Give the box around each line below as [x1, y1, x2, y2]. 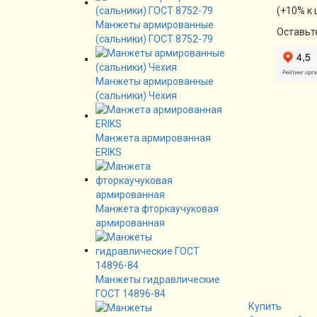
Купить [248, 301, 284, 313]
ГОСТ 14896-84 [96, 287, 166, 299]
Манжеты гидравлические [96, 273, 220, 285]
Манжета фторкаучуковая [96, 202, 219, 214]
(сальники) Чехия [96, 89, 177, 101]
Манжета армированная [96, 132, 211, 144]
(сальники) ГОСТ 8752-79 [96, 33, 213, 45]
